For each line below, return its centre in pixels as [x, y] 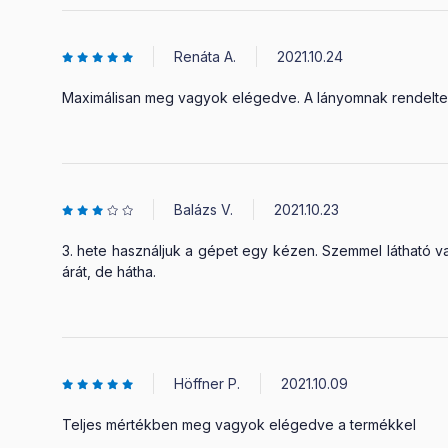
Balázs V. [203, 209]
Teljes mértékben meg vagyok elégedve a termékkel [239, 424]
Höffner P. [207, 383]
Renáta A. [205, 56]
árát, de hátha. [109, 271]
